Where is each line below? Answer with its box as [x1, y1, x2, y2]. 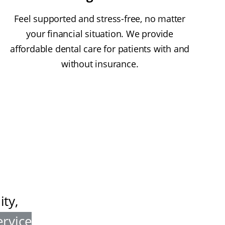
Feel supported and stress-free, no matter [14, 13, 186, 25]
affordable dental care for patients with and [10, 43, 190, 55]
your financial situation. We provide [26, 28, 174, 40]
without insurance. [61, 58, 139, 70]
